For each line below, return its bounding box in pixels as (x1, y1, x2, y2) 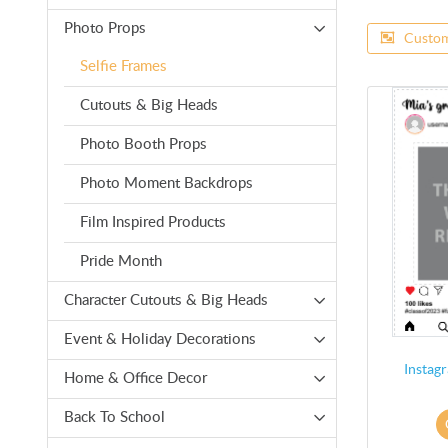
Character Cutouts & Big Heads (64, 292, 268, 308)
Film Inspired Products (80, 214, 226, 230)
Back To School (64, 409, 165, 425)
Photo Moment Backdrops (80, 175, 253, 191)
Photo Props (64, 20, 146, 36)
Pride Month (80, 253, 162, 269)
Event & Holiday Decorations (64, 331, 256, 347)
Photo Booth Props (80, 136, 207, 152)
